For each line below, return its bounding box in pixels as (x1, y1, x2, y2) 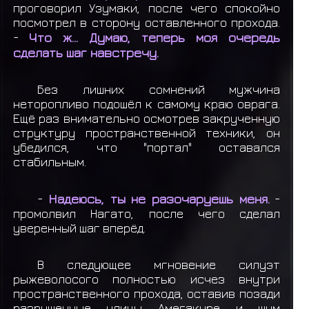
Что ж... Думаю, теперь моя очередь (28, 29, 281, 45)
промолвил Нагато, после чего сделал (12, 206, 281, 221)
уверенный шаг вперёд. (12, 221, 146, 236)
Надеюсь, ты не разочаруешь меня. (48, 191, 270, 207)
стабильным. (12, 154, 86, 169)
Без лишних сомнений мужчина (37, 81, 281, 97)
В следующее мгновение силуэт (37, 257, 281, 272)
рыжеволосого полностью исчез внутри (12, 272, 281, 287)
